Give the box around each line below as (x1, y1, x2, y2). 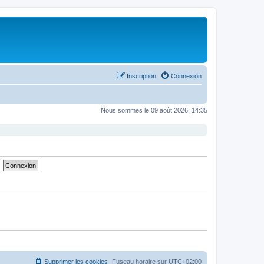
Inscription (127, 72, 156, 80)
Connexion (171, 72, 202, 80)
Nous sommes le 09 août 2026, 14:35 (101, 106, 207, 114)
